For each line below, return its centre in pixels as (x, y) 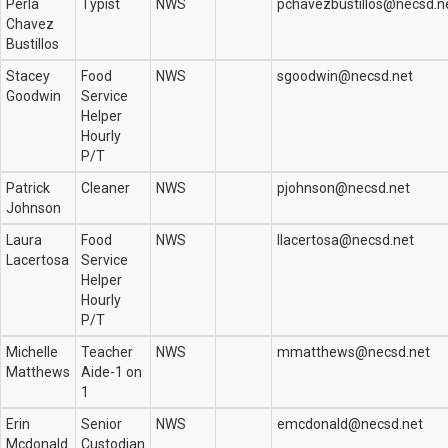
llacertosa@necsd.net (345, 240)
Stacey (28, 76)
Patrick (28, 188)
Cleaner (105, 188)
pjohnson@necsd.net (343, 188)
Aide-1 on (111, 372)
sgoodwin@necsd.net (345, 76)
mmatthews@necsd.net (353, 352)
